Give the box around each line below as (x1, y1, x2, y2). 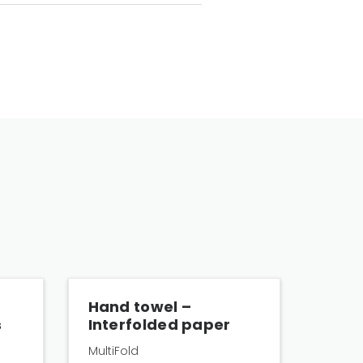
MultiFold (88, 343, 139, 359)
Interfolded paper (88, 314, 231, 335)
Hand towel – (88, 297, 192, 317)
